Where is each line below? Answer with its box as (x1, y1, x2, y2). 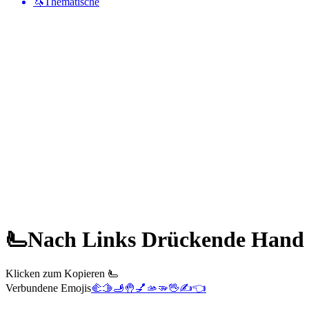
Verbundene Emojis (6, 281, 91, 294)
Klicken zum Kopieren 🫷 (6, 267, 119, 279)
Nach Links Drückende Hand (28, 227, 304, 252)
